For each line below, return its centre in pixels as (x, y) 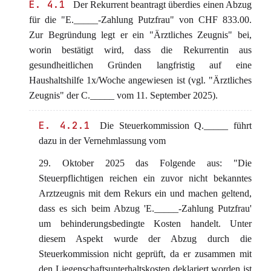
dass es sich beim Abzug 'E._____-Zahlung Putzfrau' (145, 208)
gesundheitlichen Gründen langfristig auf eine (140, 65)
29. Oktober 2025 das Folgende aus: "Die (145, 163)
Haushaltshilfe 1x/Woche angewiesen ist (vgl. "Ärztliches (140, 80)
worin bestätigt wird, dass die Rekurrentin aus (140, 50)
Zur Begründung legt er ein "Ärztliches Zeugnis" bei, (140, 35)
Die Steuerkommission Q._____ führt (173, 126)
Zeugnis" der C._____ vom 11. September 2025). (123, 95)
